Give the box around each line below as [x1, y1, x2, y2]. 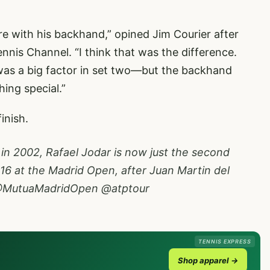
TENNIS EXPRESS [198, 238, 251, 245]
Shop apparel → [178, 256, 238, 265]
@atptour [101, 182, 149, 195]
